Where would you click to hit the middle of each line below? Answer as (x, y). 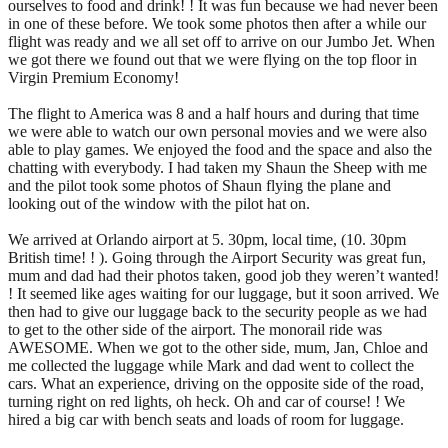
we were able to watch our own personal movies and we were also (217, 131)
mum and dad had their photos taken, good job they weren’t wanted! (223, 275)
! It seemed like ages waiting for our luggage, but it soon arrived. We (223, 293)
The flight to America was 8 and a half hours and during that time (213, 113)
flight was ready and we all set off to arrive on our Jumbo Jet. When (221, 41)
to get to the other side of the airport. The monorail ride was (195, 329)
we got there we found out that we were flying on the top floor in (212, 59)
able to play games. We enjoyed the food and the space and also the (220, 149)
